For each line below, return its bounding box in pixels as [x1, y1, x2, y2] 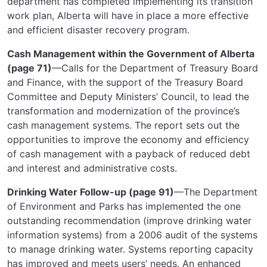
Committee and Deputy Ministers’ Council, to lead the [7, 90, 249, 103]
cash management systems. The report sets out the [7, 119, 240, 131]
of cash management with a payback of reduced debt [7, 147, 250, 160]
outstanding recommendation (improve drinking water [7, 214, 252, 226]
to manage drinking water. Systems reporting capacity [7, 243, 253, 255]
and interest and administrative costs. [7, 162, 177, 174]
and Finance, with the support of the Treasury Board [7, 76, 243, 88]
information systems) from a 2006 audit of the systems [7, 228, 257, 241]
